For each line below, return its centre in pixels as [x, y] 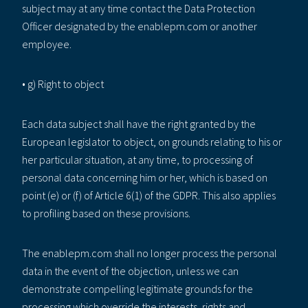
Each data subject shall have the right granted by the [139, 123]
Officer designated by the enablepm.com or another [140, 26]
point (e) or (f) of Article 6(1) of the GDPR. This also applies [149, 195]
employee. [47, 44]
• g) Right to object [63, 84]
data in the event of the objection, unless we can [130, 271]
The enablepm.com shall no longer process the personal [150, 253]
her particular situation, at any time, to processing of [137, 159]
